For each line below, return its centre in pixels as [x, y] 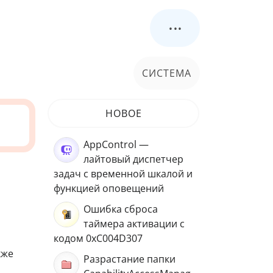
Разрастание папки [129, 259]
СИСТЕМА [167, 73]
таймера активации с [134, 224]
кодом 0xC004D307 [98, 238]
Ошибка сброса [121, 209]
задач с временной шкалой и [123, 174]
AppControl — [116, 144]
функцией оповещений [109, 188]
